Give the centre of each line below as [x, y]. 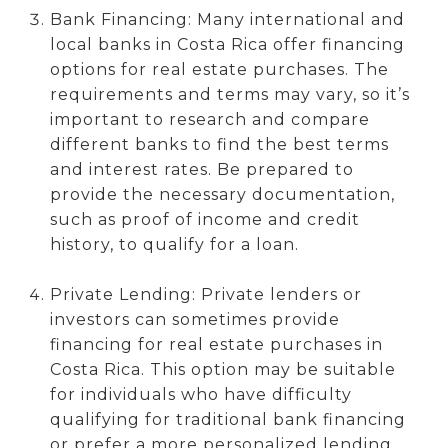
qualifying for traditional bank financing [227, 419]
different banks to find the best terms [219, 144]
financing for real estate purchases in [216, 344]
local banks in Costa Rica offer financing [227, 44]
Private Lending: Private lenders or [205, 294]
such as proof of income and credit [204, 219]
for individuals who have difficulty [200, 394]
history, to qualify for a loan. [174, 244]
